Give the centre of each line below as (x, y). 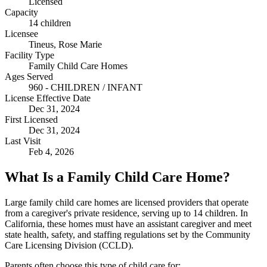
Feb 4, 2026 (51, 151)
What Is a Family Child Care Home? (117, 177)
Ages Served (29, 76)
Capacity (21, 12)
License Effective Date (48, 98)
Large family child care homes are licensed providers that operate (127, 202)
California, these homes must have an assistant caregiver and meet (128, 223)
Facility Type (30, 55)
